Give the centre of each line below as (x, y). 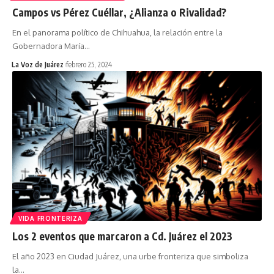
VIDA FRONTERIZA (50, 218)
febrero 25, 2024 (89, 64)
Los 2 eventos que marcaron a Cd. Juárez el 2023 (122, 236)
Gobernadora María (48, 46)
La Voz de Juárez (37, 64)
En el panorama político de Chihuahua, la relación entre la (117, 32)
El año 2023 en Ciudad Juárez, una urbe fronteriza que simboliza (130, 256)
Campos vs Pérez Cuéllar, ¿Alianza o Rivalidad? (119, 12)
